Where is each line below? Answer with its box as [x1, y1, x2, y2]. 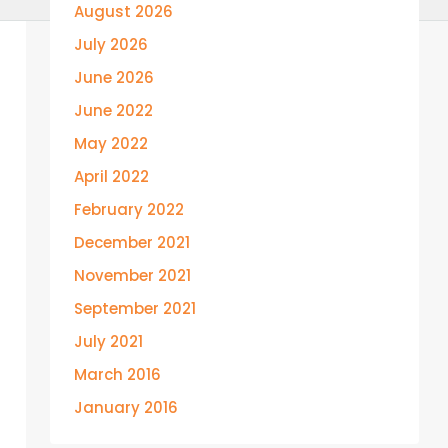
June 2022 [74, 100, 153, 121]
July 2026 [74, 34, 148, 55]
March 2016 [74, 364, 161, 385]
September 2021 [74, 298, 196, 319]
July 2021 [74, 331, 143, 352]
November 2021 [74, 265, 191, 286]
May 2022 [74, 133, 148, 154]
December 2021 [74, 232, 190, 253]
